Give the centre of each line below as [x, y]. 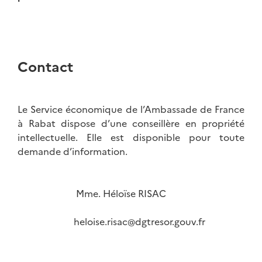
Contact [45, 66]
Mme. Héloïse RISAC [93, 193]
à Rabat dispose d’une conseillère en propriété [131, 123]
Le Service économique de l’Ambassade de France [131, 109]
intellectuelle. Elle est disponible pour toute [131, 137]
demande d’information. [73, 151]
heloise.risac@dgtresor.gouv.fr [111, 221]
